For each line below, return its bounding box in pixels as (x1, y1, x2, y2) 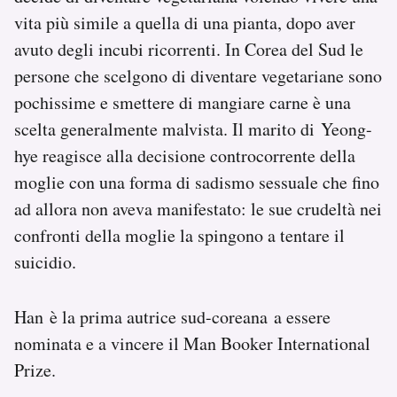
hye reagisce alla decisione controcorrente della (14, 143, 355, 167)
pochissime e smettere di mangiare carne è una (14, 90, 351, 114)
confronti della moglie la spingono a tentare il (14, 222, 345, 247)
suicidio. (14, 249, 76, 274)
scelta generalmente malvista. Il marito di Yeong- (14, 116, 372, 141)
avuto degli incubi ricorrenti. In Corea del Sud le (14, 36, 363, 61)
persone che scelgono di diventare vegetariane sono (14, 63, 382, 88)
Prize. (14, 357, 56, 382)
